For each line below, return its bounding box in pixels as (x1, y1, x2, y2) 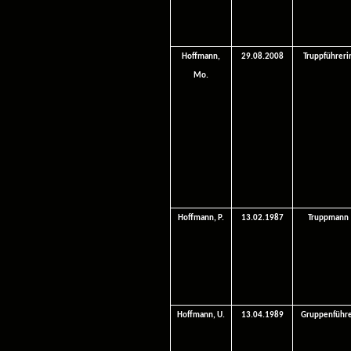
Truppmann (308, 214, 349, 223)
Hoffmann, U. (177, 311, 225, 320)
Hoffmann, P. (178, 214, 224, 223)
